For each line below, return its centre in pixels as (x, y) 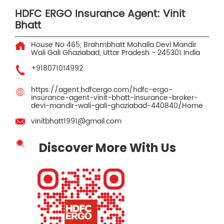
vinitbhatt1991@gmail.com (76, 121)
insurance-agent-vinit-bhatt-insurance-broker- (114, 98)
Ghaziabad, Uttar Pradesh (107, 53)
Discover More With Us (107, 148)
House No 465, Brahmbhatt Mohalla (92, 45)
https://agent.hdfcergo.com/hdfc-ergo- (102, 90)
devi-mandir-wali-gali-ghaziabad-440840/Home (117, 106)
